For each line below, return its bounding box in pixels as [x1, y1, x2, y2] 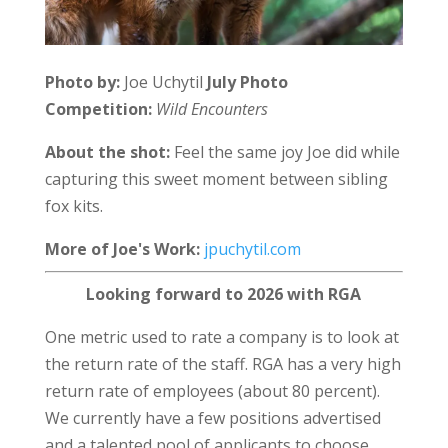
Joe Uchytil [123, 70, 207, 93]
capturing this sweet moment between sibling [44, 167, 388, 190]
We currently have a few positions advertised [44, 406, 381, 429]
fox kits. [44, 194, 103, 217]
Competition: [44, 97, 152, 120]
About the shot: [44, 140, 170, 163]
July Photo [206, 70, 288, 93]
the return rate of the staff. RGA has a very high [44, 352, 401, 375]
